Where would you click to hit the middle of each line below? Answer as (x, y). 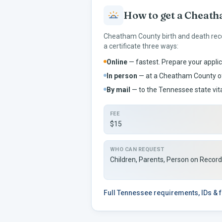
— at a (148, 76)
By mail (118, 90)
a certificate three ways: (141, 46)
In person (122, 76)
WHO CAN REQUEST (137, 149)
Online (117, 62)
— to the (144, 90)
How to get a (154, 15)
